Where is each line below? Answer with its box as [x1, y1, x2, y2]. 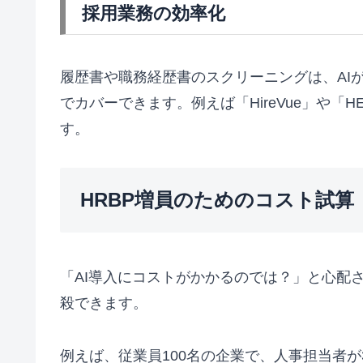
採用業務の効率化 [82, 3, 225, 24]
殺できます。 [60, 295, 147, 312]
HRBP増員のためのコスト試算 [80, 189, 354, 211]
